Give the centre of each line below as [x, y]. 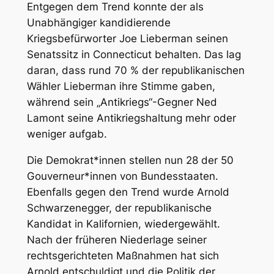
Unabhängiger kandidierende [98, 22]
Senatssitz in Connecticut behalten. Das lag [134, 54]
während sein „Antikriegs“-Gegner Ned [122, 102]
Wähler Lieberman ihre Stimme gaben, [121, 86]
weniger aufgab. [67, 134]
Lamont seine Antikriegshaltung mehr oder [131, 118]
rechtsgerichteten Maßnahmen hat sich [123, 255]
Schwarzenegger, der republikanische [119, 208]
